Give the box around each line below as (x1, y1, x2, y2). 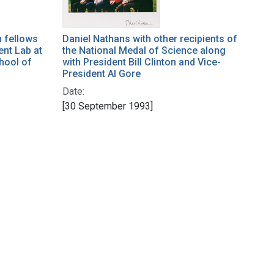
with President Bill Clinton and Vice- (62, 56, 221, 68)
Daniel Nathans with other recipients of (62, 32, 237, 45)
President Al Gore (62, 67, 141, 80)
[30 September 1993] (62, 100, 153, 112)
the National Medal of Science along (62, 44, 226, 56)
